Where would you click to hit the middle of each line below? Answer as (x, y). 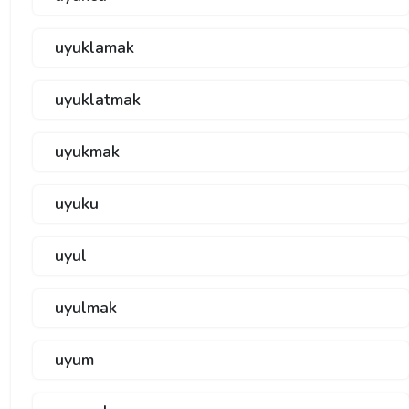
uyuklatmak (98, 100)
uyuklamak (94, 48)
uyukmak (87, 152)
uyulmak (86, 308)
